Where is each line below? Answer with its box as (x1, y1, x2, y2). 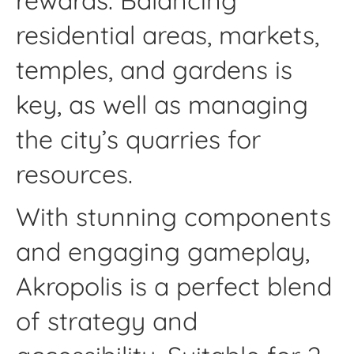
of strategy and (16, 304, 198, 337)
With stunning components (16, 200, 331, 232)
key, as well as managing (16, 88, 308, 121)
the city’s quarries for (16, 123, 261, 156)
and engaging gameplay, (16, 235, 310, 267)
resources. (16, 158, 133, 190)
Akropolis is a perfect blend (16, 269, 332, 302)
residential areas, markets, (16, 19, 319, 51)
